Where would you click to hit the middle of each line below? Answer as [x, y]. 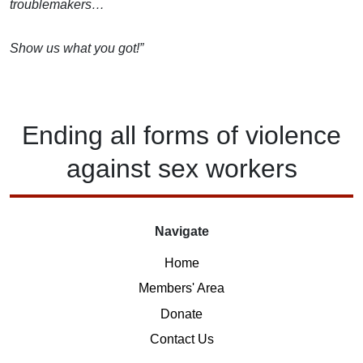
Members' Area [181, 288]
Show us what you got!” [77, 48]
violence [293, 135]
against [112, 168]
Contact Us [181, 340]
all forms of [174, 135]
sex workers [227, 168]
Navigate [181, 231]
